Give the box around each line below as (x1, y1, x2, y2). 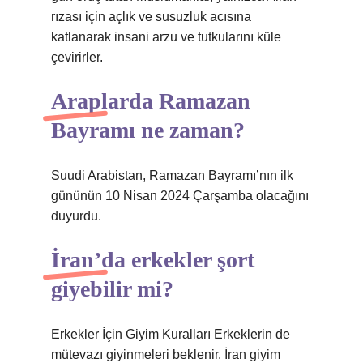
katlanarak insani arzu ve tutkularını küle (51, 30, 281, 44)
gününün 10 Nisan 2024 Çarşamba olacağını (51, 189, 309, 203)
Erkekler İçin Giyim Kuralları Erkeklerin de (51, 327, 290, 341)
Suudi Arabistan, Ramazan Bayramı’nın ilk (51, 169, 293, 182)
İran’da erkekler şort (51, 247, 254, 272)
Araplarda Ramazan (51, 88, 250, 113)
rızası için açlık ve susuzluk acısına (51, 10, 251, 23)
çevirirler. (51, 50, 103, 64)
